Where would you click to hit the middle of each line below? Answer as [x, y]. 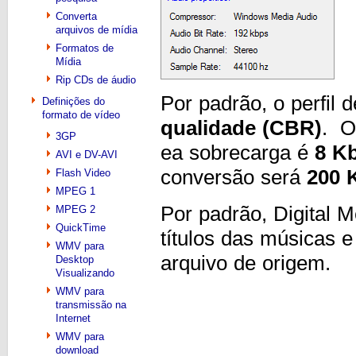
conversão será [234, 178]
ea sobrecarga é [238, 153]
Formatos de [85, 48]
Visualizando [85, 273]
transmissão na [91, 305]
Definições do [74, 101]
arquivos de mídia [97, 30]
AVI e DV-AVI [87, 155]
